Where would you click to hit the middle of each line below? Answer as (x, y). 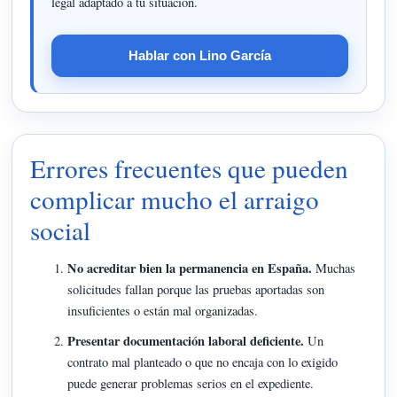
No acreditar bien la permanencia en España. (190, 268)
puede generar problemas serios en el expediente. (191, 383)
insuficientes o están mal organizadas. (163, 310)
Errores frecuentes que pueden (190, 167)
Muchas (334, 268)
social (61, 230)
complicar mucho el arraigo (175, 198)
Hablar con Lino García (199, 55)
